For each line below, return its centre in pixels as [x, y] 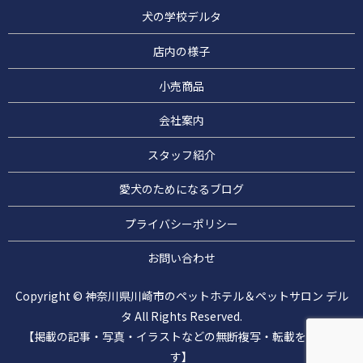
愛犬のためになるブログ [181, 189]
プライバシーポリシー [181, 223]
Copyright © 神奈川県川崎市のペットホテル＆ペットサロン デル [181, 296]
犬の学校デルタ [181, 17]
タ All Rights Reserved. [181, 316]
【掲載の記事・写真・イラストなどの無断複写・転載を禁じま [181, 337]
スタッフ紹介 [181, 154]
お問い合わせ [181, 258]
